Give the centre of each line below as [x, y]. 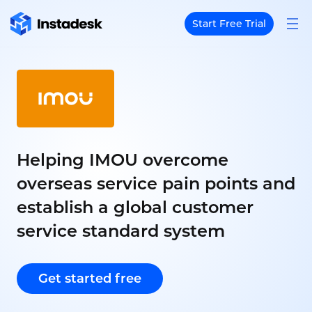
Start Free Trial [229, 23]
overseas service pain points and [156, 184]
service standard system [121, 231]
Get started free [90, 279]
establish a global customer [135, 208]
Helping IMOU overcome [123, 160]
